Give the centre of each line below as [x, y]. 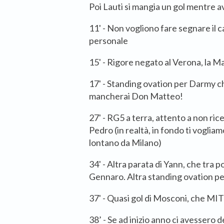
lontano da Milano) [125, 143]
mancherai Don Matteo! [136, 96]
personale [108, 41]
